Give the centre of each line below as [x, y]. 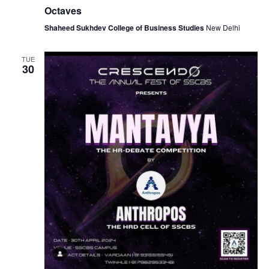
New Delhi [223, 28]
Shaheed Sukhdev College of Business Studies [125, 28]
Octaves [63, 11]
